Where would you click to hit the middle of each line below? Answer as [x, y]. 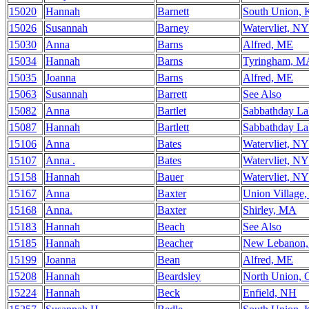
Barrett [172, 94]
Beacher [175, 243]
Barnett [173, 11]
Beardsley [179, 276]
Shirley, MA [270, 210]
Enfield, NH [270, 293]
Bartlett [173, 127]
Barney [173, 28]
